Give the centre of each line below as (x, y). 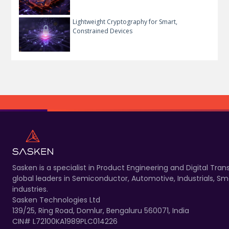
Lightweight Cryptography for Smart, (125, 22)
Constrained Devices (103, 31)
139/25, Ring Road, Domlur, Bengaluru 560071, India (101, 210)
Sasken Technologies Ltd (56, 200)
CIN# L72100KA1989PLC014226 (65, 221)
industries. (30, 189)
